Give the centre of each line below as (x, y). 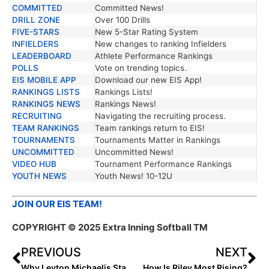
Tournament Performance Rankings (164, 164)
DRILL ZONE (36, 20)
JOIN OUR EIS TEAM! (57, 204)
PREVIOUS (51, 252)
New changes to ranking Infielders (161, 44)
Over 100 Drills (123, 20)
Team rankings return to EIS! (150, 128)
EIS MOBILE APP (44, 80)
